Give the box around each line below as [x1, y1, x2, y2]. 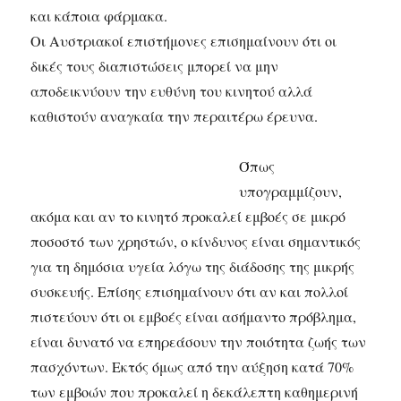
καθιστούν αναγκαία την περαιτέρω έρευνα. [30, 107, 319, 126]
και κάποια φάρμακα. [30, 6, 168, 26]
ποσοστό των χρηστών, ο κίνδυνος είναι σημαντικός [30, 232, 362, 252]
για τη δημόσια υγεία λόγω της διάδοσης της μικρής [30, 257, 355, 277]
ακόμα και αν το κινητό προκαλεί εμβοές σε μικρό [30, 207, 346, 226]
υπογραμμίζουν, [239, 182, 343, 201]
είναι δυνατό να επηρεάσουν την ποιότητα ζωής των [30, 332, 367, 352]
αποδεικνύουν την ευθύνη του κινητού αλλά [30, 81, 313, 101]
